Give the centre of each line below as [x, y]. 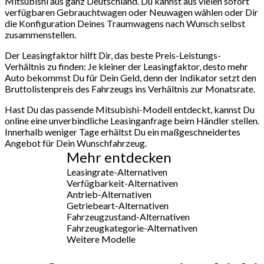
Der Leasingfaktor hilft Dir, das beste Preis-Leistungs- [113, 55]
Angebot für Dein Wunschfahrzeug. [76, 143]
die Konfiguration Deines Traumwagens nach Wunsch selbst [125, 23]
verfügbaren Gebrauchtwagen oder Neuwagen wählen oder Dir [131, 12]
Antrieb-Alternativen [109, 194]
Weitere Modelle [101, 239]
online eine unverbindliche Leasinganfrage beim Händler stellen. [132, 120]
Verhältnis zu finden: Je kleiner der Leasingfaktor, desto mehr [126, 66]
